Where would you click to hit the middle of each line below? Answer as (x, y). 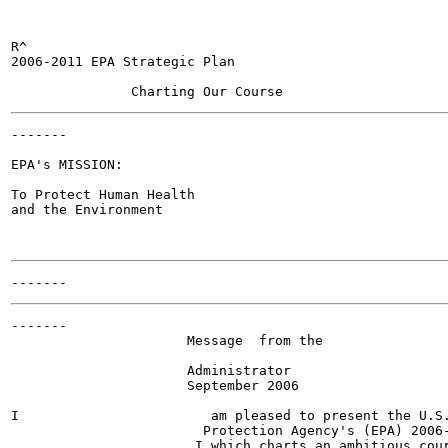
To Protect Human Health (103, 194)
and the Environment (87, 209)
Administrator (151, 370)
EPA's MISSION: (67, 164)
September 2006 (155, 385)
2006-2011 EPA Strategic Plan (123, 61)
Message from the (167, 340)
